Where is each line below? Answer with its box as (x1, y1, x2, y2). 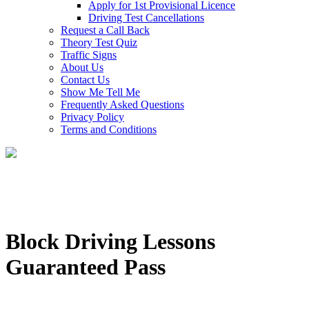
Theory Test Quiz (61, 37, 137, 48)
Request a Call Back (61, 24, 150, 36)
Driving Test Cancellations (88, 12, 204, 23)
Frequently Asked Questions (61, 99, 184, 110)
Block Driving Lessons (6, 229, 215, 255)
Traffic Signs (61, 49, 117, 61)
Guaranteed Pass (6, 255, 166, 280)
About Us (61, 61, 103, 73)
